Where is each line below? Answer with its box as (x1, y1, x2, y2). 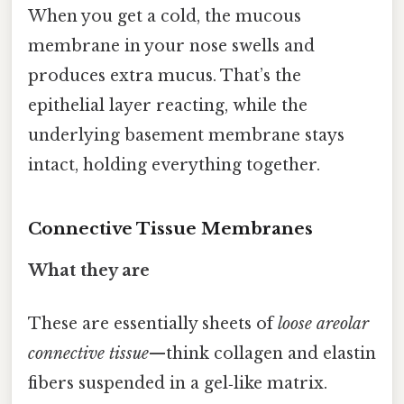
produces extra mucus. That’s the (28, 66, 301, 87)
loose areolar (278, 314, 369, 335)
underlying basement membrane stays (28, 125, 344, 146)
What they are (28, 260, 150, 280)
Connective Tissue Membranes (28, 218, 313, 240)
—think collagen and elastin (149, 344, 376, 364)
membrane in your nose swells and (28, 36, 315, 57)
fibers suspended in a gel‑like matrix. (28, 373, 327, 394)
